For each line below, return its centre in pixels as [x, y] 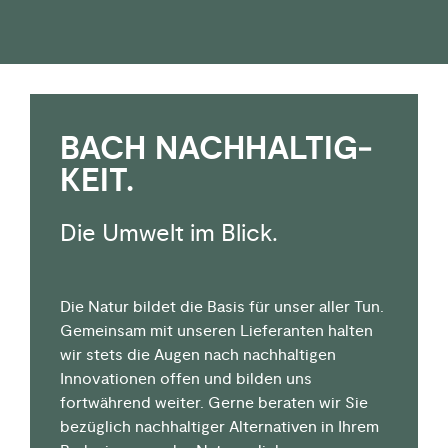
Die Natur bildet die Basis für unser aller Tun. [222, 306]
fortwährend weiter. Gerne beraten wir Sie [214, 402]
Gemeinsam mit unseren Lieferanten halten [216, 330]
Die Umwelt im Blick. [169, 233]
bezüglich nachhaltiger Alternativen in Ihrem [219, 426]
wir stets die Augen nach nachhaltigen [198, 354]
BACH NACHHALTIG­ [216, 149]
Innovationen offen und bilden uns [186, 378]
